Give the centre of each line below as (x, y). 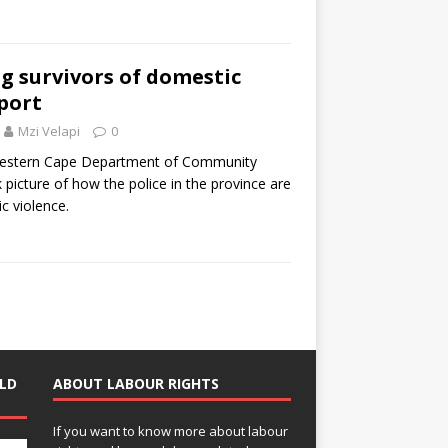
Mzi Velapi (48, 130)
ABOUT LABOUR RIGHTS (135, 384)
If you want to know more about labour (170, 431)
